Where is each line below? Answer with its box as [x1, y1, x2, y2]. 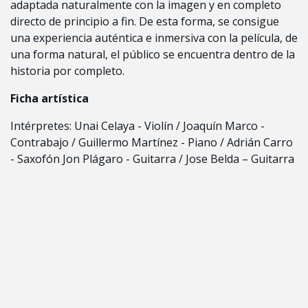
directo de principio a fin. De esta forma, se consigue [10, 14, 279, 30]
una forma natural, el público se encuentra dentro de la [10, 47, 295, 63]
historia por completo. [10, 63, 124, 79]
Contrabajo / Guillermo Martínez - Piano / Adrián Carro [10, 135, 293, 151]
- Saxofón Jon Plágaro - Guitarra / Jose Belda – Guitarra [10, 151, 294, 167]
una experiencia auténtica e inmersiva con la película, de [10, 30, 298, 46]
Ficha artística [10, 91, 89, 107]
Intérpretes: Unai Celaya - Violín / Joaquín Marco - [10, 118, 265, 134]
